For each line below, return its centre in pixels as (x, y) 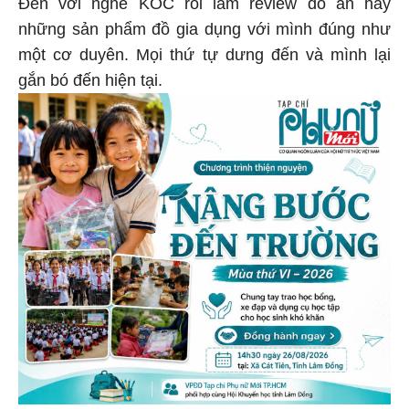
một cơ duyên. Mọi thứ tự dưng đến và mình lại (204, 55)
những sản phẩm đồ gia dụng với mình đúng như (204, 30)
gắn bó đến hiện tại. (93, 81)
